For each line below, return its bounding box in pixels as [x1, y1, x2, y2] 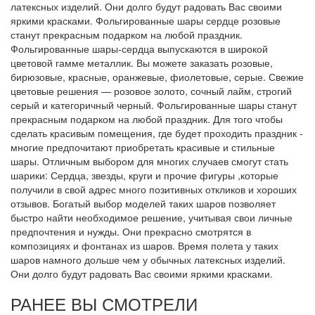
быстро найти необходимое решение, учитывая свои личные [11, 210, 292, 225]
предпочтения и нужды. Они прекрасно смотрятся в [11, 224, 251, 239]
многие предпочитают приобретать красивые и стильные [11, 140, 275, 155]
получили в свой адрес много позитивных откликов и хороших [11, 182, 297, 197]
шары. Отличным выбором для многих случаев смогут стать [11, 154, 288, 169]
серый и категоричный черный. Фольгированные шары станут [11, 98, 297, 112]
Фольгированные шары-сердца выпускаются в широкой [11, 41, 268, 56]
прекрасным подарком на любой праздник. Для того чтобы [11, 112, 283, 127]
